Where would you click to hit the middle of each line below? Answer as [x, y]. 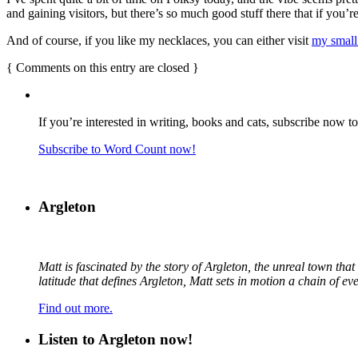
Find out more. [76, 308]
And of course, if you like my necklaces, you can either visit [159, 40]
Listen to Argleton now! [115, 339]
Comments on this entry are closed [103, 67]
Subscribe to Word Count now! [117, 149]
